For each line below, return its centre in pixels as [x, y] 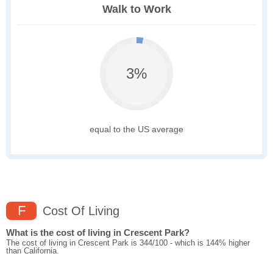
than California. [33, 251]
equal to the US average [136, 129]
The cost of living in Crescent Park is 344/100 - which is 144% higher [128, 243]
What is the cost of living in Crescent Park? [98, 233]
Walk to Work [136, 9]
